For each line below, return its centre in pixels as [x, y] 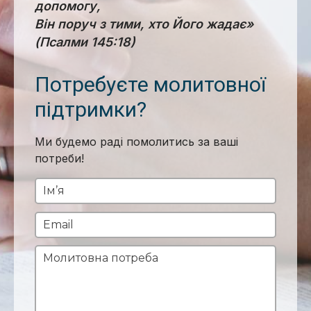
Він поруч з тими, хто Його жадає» [144, 24]
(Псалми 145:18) [85, 42]
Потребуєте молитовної [150, 84]
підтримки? [91, 109]
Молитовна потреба [101, 258]
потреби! [59, 158]
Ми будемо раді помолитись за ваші [136, 142]
